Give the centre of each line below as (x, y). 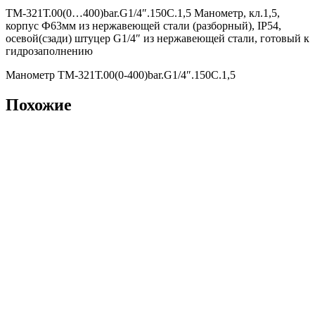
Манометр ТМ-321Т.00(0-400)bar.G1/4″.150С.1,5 (121, 75)
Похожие (39, 104)
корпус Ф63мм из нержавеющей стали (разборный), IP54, (143, 26)
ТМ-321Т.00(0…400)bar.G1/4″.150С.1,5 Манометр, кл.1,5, (143, 13)
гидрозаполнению (49, 51)
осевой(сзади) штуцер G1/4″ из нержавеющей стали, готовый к (157, 38)
